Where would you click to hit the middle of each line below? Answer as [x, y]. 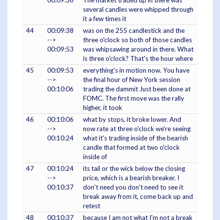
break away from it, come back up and [138, 197]
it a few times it [105, 19]
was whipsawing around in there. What [138, 49]
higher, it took [103, 108]
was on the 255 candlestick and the [134, 31]
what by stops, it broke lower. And [132, 120]
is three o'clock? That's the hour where [138, 59]
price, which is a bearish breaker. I [131, 178]
